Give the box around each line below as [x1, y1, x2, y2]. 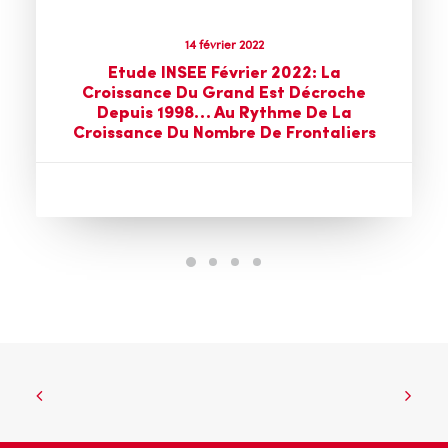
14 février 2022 [184, 36, 264, 52]
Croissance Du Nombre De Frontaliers [72, 125, 376, 142]
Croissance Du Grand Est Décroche [82, 85, 366, 102]
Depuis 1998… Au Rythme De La [96, 105, 352, 122]
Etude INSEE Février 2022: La [107, 65, 341, 82]
